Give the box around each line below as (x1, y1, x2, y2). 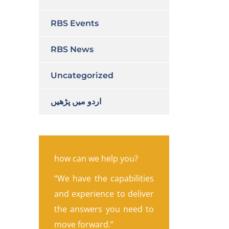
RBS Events (51, 18, 99, 28)
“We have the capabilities (54, 173, 154, 184)
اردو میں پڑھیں (51, 97, 101, 106)
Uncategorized (51, 71, 113, 80)
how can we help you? (54, 153, 138, 164)
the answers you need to (54, 203, 154, 215)
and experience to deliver (54, 188, 154, 199)
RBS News (51, 44, 94, 54)
